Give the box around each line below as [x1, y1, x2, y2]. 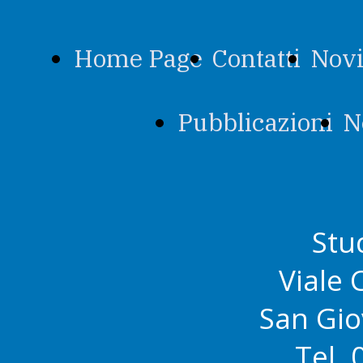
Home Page [74, 42, 203, 74]
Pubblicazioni [177, 106, 333, 138]
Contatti [212, 42, 301, 74]
